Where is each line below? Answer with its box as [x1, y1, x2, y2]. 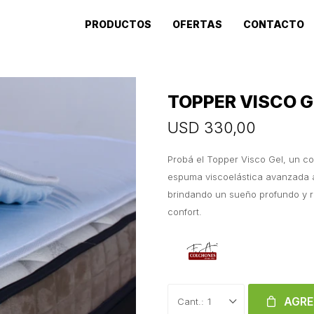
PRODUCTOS [84, 18, 151, 30]
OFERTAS [172, 18, 222, 30]
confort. [168, 206, 202, 217]
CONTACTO [243, 18, 304, 30]
